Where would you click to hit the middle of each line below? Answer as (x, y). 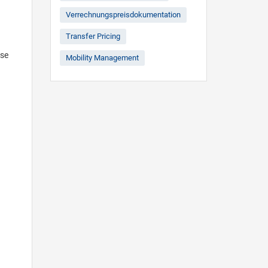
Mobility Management (102, 58)
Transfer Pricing (93, 36)
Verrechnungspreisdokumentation (123, 15)
